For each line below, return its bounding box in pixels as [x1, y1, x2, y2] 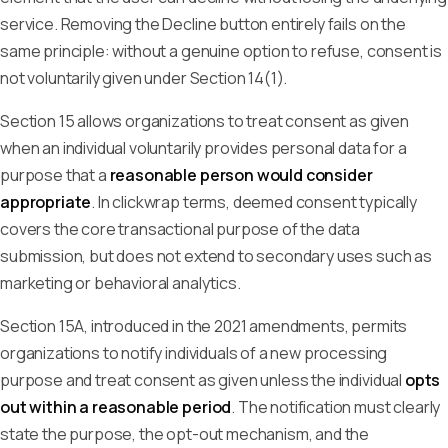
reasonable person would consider [109, 164, 373, 186]
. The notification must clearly [231, 396, 441, 418]
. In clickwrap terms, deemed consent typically [91, 191, 417, 213]
